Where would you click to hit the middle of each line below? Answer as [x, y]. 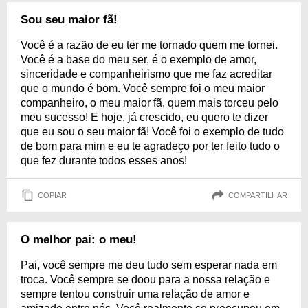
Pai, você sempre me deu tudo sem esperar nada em [149, 265]
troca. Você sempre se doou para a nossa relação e [145, 279]
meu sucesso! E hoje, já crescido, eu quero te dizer [144, 117]
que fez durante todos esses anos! [104, 161]
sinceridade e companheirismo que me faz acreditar [146, 74]
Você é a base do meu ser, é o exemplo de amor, [139, 59]
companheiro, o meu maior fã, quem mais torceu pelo [150, 103]
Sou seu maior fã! [69, 20]
